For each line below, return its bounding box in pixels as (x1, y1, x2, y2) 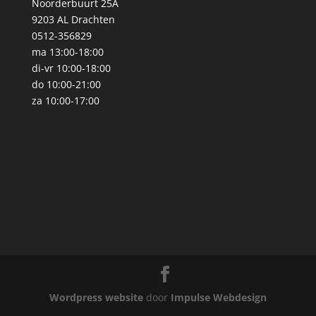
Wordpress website (49, 290, 143, 304)
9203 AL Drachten (31, 13, 115, 27)
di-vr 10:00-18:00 (31, 61, 111, 75)
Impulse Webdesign (170, 290, 267, 304)
